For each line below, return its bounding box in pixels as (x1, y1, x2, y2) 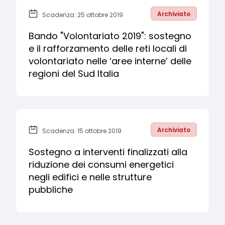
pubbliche (29, 183, 73, 196)
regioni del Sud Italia (29, 67, 119, 80)
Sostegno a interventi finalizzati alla (29, 146, 187, 158)
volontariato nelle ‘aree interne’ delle (29, 55, 191, 67)
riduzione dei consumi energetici (29, 158, 174, 171)
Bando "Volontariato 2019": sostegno (29, 30, 191, 42)
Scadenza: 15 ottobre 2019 (42, 127, 122, 135)
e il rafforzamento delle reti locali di (29, 42, 187, 55)
